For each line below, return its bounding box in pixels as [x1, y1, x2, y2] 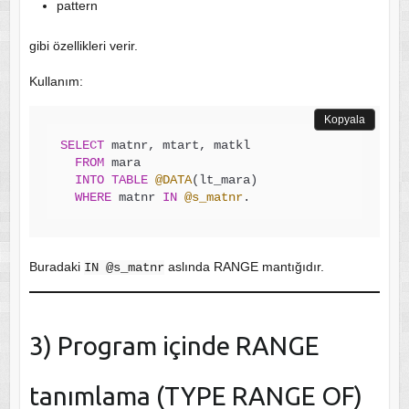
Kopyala [324, 112, 366, 126]
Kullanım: [28, 73, 83, 89]
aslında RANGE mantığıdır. [163, 258, 324, 274]
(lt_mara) [191, 172, 257, 187]
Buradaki [28, 258, 84, 274]
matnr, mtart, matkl [103, 137, 250, 152]
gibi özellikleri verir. [28, 37, 138, 53]
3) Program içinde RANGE [28, 330, 320, 360]
